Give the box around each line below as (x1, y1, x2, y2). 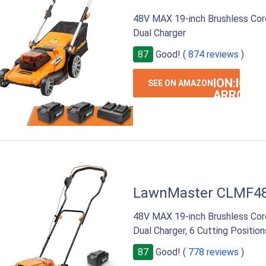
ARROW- (213, 87, 259, 102)
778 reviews (188, 246, 239, 258)
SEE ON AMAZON (148, 78, 213, 88)
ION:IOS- (213, 75, 259, 90)
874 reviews (188, 48, 239, 60)
